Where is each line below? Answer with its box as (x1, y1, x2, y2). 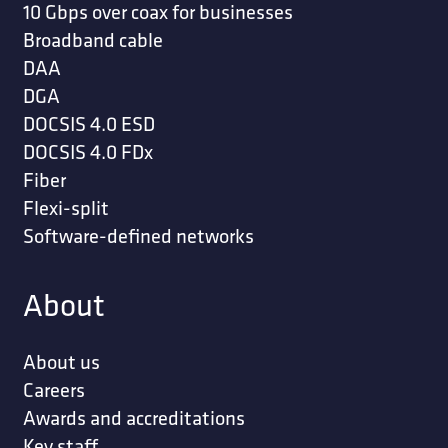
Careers (22, 377, 85, 403)
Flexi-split (22, 195, 109, 221)
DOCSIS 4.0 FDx (22, 139, 153, 165)
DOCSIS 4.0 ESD (22, 111, 155, 137)
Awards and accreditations (22, 405, 245, 431)
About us (22, 349, 100, 375)
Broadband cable (22, 27, 163, 53)
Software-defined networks (22, 223, 254, 249)
